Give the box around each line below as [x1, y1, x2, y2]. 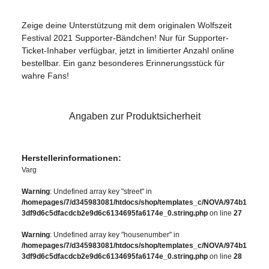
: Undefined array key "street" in [50, 187, 152, 196]
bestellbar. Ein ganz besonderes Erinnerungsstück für [22, 58, 225, 68]
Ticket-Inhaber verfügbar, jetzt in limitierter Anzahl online [22, 45, 234, 55]
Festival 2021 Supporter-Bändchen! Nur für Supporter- [22, 32, 229, 43]
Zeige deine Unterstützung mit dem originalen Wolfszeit [22, 20, 232, 30]
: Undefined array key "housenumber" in [50, 230, 180, 239]
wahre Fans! [22, 70, 69, 80]
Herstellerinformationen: [22, 153, 121, 163]
